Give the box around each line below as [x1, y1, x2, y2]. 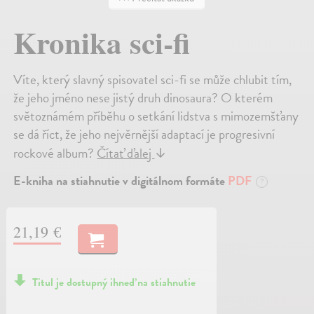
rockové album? [13, 143, 97, 164]
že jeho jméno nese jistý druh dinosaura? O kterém [13, 88, 273, 109]
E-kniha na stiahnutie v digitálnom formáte [13, 171, 228, 191]
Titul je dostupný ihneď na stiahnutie [32, 274, 196, 292]
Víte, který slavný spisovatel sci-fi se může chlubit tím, [13, 69, 292, 90]
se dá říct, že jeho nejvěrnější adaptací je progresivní [13, 124, 275, 145]
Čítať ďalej [97, 143, 155, 164]
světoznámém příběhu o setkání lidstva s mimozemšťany [13, 106, 299, 127]
